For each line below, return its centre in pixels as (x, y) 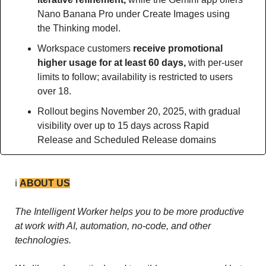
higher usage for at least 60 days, (113, 62)
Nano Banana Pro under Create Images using (134, 14)
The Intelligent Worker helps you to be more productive (129, 211)
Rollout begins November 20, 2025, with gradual (139, 111)
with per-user (216, 62)
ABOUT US (45, 183)
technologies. (44, 240)
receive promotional (178, 48)
